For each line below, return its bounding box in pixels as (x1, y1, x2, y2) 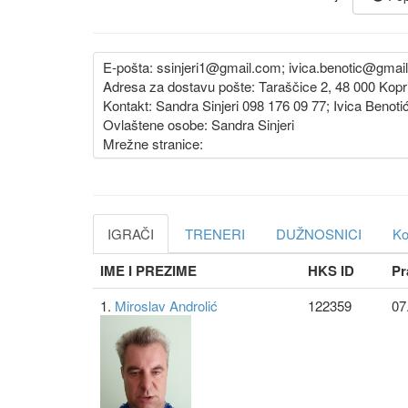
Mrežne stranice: (103, 134, 203, 153)
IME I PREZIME (100, 260, 197, 280)
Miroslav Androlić (115, 296, 218, 315)
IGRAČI (107, 224, 154, 243)
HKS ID (308, 260, 354, 280)
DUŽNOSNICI (276, 224, 362, 243)
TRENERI (185, 224, 245, 243)
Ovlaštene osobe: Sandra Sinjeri (103, 115, 294, 134)
